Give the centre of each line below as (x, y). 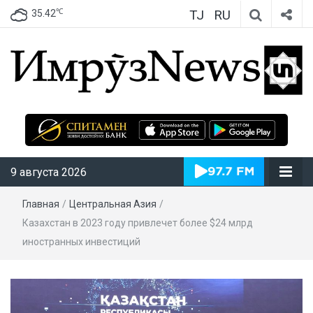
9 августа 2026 (49, 172)
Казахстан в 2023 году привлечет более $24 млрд (138, 223)
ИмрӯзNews (220, 114)
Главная (41, 204)
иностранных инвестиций (81, 241)
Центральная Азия (113, 204)
